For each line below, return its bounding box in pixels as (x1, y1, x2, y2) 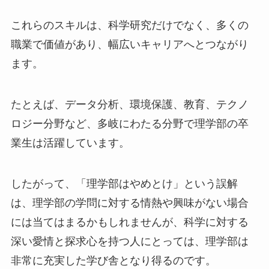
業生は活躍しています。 (10, 136, 130, 149)
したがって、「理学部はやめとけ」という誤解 (10, 177, 238, 190)
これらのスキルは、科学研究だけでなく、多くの (10, 19, 249, 32)
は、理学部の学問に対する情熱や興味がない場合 (10, 196, 249, 209)
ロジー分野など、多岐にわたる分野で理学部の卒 (10, 117, 249, 130)
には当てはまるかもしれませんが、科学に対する (10, 216, 249, 228)
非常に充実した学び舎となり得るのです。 (10, 254, 216, 267)
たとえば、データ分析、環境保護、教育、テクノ (10, 98, 249, 110)
